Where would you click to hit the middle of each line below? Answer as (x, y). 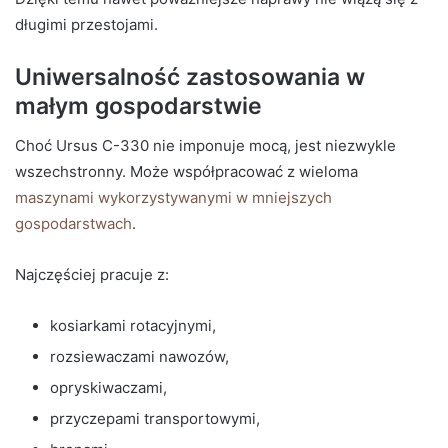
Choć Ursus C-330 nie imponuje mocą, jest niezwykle (205, 145)
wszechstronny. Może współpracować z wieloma (186, 171)
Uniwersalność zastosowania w (190, 77)
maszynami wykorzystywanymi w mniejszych (173, 197)
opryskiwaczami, (108, 387)
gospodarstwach (73, 223)
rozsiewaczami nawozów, (139, 356)
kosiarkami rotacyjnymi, (133, 325)
